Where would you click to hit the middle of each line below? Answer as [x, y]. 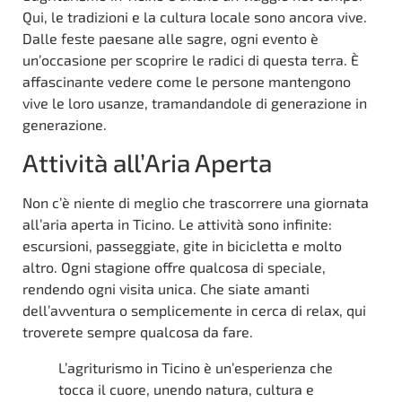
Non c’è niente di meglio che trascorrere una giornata [196, 202]
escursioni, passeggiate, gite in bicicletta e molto [182, 245]
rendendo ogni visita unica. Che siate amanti [166, 288]
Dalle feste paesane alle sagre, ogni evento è [170, 38]
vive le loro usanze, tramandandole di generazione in [195, 102]
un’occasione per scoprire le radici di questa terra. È [191, 59]
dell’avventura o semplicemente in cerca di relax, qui [194, 310]
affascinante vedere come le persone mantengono [187, 81]
